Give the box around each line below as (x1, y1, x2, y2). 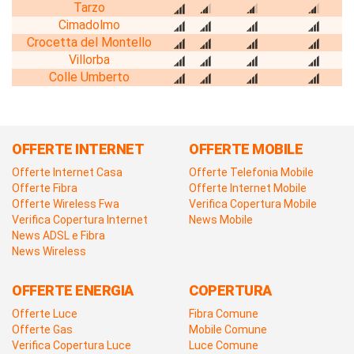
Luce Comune (189, 338, 258, 352)
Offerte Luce (12, 307, 77, 320)
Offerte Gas (12, 322, 73, 336)
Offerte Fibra (12, 181, 77, 194)
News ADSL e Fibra (12, 228, 105, 242)
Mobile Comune (189, 322, 267, 336)
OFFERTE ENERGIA (12, 281, 134, 299)
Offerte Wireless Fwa (12, 197, 119, 210)
